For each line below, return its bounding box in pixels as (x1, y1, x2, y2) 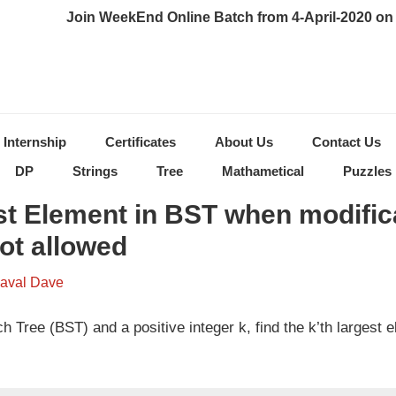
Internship (4, 134, 66, 149)
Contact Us (312, 134, 381, 149)
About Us (215, 134, 273, 149)
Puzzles (343, 164, 392, 179)
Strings (72, 164, 118, 179)
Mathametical (222, 164, 304, 179)
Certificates (105, 134, 176, 149)
